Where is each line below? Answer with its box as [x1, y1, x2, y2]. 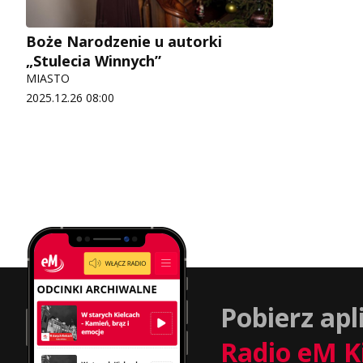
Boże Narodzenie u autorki [26, 32, 222, 52]
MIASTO [26, 70, 70, 87]
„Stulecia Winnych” [26, 51, 161, 71]
